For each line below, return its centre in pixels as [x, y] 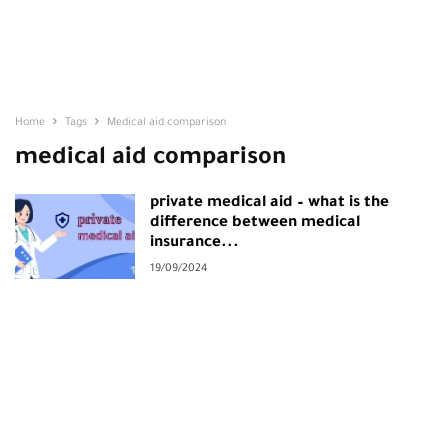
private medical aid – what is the [269, 203]
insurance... [194, 243]
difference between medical [255, 223]
